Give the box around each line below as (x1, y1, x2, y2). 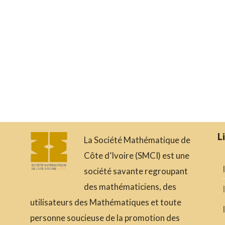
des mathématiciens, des (84, 181, 176, 192)
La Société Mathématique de (84, 134, 190, 145)
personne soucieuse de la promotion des (30, 212, 180, 223)
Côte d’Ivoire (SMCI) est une (84, 150, 189, 161)
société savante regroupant (84, 165, 188, 176)
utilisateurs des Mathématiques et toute (30, 196, 181, 207)
